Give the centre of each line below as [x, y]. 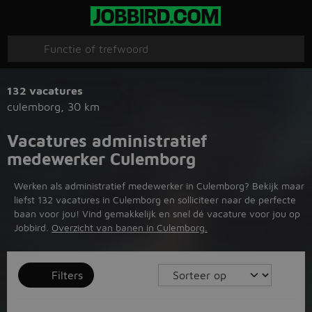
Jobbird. [33, 227]
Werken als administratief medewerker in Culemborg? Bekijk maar [159, 186]
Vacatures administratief [107, 141]
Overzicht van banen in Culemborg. [130, 227]
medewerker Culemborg [101, 159]
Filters [67, 275]
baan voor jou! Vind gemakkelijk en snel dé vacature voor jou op [157, 213]
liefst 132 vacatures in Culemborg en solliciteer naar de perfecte [155, 200]
